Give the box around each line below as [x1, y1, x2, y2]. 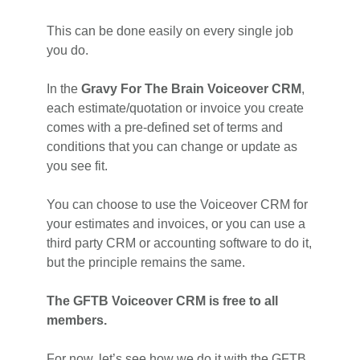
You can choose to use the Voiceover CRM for [47, 197, 309, 211]
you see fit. [47, 158, 108, 173]
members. [47, 313, 108, 327]
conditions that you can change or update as [47, 139, 298, 153]
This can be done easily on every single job [47, 23, 294, 38]
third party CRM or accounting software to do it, [47, 235, 313, 250]
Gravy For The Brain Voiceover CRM [81, 81, 302, 96]
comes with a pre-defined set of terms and [47, 120, 284, 134]
